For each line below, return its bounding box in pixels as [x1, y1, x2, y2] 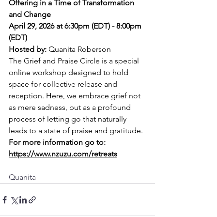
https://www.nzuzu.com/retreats [9, 149, 117, 159]
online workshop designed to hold [9, 68, 130, 77]
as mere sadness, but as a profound [9, 103, 133, 112]
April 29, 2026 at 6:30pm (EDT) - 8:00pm [9, 21, 143, 31]
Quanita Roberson [48, 45, 111, 54]
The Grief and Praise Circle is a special [9, 56, 141, 66]
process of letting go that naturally [9, 114, 128, 124]
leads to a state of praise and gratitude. [9, 126, 143, 136]
